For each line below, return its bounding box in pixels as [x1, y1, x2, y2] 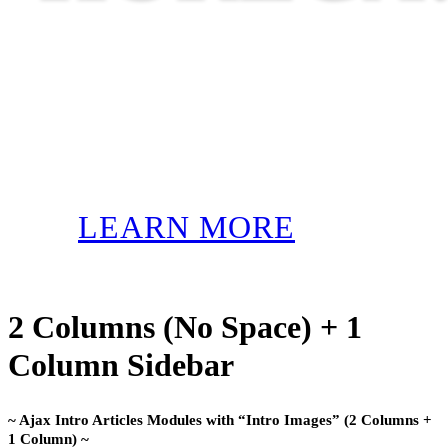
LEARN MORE [78, 208, 295, 245]
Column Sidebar [8, 347, 234, 384]
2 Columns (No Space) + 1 [8, 309, 362, 346]
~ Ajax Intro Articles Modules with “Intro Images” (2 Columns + [8, 411, 432, 428]
